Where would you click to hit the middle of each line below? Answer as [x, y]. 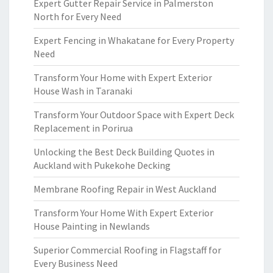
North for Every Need [77, 16]
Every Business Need [76, 263]
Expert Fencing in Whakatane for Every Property [134, 40]
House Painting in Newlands [92, 226]
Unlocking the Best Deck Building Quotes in [124, 152]
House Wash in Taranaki [83, 91]
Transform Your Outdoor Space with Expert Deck [134, 115]
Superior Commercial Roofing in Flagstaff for [127, 250]
